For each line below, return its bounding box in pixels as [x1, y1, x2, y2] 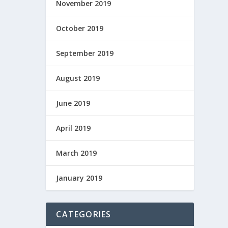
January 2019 [56, 173, 103, 183]
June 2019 [56, 98, 91, 108]
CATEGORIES [56, 208, 111, 220]
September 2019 [56, 48, 114, 58]
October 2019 [56, 23, 104, 33]
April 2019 [56, 123, 91, 133]
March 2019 [56, 148, 97, 158]
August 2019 [56, 73, 100, 83]
